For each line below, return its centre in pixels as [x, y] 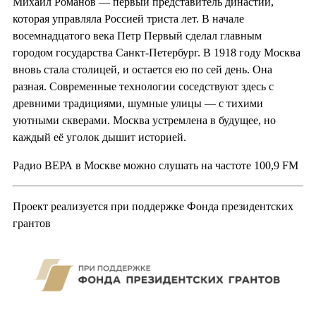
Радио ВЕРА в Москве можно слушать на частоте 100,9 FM [156, 166]
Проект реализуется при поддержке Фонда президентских [153, 207]
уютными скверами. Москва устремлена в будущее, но [144, 121]
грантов [32, 224]
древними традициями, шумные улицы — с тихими [138, 104]
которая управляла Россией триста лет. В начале [128, 19]
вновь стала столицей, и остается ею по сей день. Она [142, 70]
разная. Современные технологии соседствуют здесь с [143, 87]
